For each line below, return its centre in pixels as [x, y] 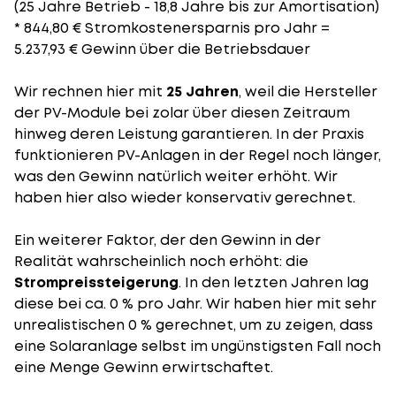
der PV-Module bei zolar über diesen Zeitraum [182, 113]
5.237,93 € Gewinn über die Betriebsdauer [162, 49]
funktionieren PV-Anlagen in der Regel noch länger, [198, 155]
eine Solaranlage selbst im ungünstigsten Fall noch [198, 346]
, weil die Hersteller [308, 91]
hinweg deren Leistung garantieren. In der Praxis [189, 134]
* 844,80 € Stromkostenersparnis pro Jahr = [172, 28]
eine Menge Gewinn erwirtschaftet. [144, 367]
